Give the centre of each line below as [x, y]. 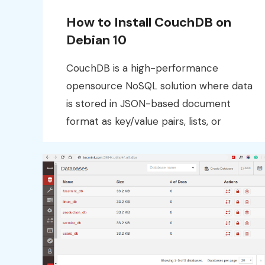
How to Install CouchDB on [149, 22]
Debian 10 [96, 40]
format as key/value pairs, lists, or [144, 121]
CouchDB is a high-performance [142, 68]
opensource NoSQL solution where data [159, 85]
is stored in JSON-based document [148, 103]
